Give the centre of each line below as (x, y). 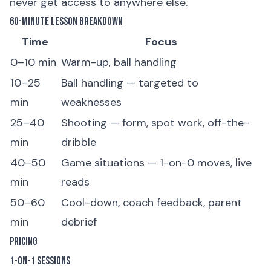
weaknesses (91, 102)
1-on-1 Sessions (40, 261)
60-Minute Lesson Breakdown (66, 21)
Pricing (24, 242)
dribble (79, 142)
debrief (79, 222)
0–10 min (33, 62)
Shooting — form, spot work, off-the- (155, 123)
